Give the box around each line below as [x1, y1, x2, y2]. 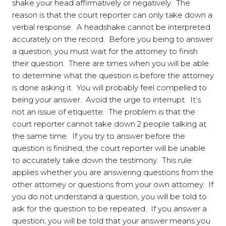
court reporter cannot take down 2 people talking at [12, 119, 206, 129]
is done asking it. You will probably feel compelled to [12, 82, 207, 92]
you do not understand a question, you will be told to [12, 191, 207, 201]
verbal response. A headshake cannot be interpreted [12, 22, 210, 32]
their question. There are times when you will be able [12, 58, 209, 68]
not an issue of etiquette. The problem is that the [12, 106, 195, 117]
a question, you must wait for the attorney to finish [12, 46, 198, 56]
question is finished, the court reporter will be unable [12, 143, 205, 153]
